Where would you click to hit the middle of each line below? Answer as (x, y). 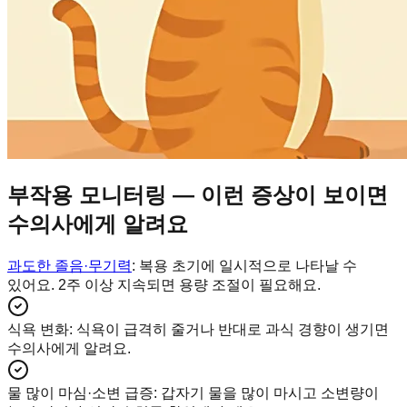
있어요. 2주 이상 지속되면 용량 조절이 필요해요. (164, 284)
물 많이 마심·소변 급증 (80, 392)
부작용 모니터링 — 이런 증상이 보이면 (198, 194)
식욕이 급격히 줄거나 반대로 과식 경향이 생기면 (233, 329)
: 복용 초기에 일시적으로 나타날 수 (244, 265)
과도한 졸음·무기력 (69, 265)
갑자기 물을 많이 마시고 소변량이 (270, 392)
